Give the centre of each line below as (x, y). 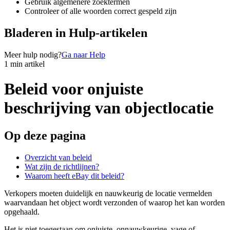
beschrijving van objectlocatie (109, 108)
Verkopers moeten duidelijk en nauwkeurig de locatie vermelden (108, 193)
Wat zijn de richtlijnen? (62, 166)
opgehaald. (22, 212)
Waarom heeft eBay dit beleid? (74, 176)
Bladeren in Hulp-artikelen (76, 33)
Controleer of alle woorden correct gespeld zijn (101, 11)
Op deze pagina (45, 135)
